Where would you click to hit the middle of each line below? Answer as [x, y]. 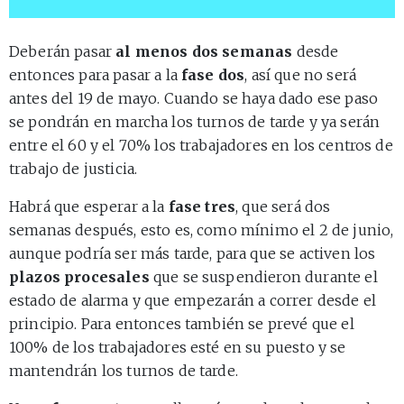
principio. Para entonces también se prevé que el [182, 323]
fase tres [202, 206]
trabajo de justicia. [73, 168]
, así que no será [301, 74]
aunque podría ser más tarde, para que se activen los [193, 253]
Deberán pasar [63, 51]
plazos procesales [79, 276]
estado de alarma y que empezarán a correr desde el [193, 300]
